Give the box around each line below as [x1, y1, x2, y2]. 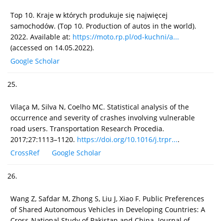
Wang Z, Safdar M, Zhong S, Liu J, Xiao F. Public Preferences [10, 193, 204, 203]
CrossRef [10, 147, 39, 157]
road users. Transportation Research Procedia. [10, 123, 164, 133]
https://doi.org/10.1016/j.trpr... [77, 134, 178, 144]
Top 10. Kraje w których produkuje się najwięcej [10, 10, 168, 20]
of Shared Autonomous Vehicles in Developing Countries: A [10, 204, 205, 214]
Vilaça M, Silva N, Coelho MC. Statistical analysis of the [10, 102, 189, 111]
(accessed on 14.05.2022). [10, 42, 94, 52]
